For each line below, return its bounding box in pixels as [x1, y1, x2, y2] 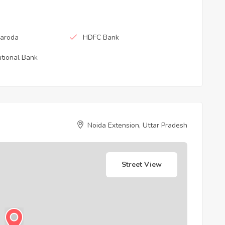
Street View [122, 159, 162, 169]
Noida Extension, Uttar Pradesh [87, 120, 187, 130]
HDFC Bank [83, 32, 120, 42]
